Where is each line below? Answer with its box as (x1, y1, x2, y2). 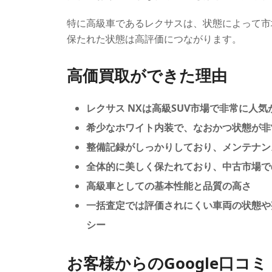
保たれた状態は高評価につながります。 (67, 32, 242, 46)
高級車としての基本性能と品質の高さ (86, 178, 251, 192)
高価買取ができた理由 (67, 64, 227, 86)
